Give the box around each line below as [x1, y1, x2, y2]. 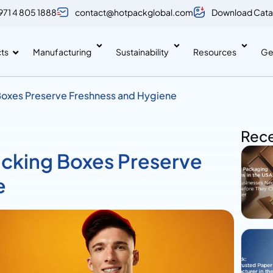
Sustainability [115, 46, 169, 57]
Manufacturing [32, 46, 91, 57]
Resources [193, 46, 236, 57]
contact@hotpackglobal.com [75, 6, 194, 18]
